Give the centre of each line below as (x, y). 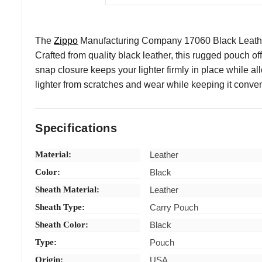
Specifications (76, 128)
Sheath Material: (68, 189)
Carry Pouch (174, 207)
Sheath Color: (62, 224)
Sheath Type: (60, 207)
